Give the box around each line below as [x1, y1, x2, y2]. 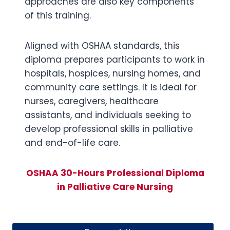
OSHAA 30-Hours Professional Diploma [26, 167, 204, 179]
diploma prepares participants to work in [25, 53, 205, 66]
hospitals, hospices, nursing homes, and [25, 67, 201, 80]
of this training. [25, 9, 91, 22]
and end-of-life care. [25, 137, 120, 149]
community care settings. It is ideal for [25, 81, 197, 93]
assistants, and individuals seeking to [25, 109, 191, 121]
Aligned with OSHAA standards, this [25, 40, 180, 52]
